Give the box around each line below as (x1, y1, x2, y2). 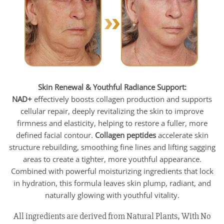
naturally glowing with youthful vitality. (44, 189, 179, 200)
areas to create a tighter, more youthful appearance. (22, 153, 201, 164)
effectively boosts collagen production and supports (32, 93, 212, 104)
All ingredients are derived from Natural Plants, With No (13, 210, 211, 222)
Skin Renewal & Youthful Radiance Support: (37, 81, 186, 92)
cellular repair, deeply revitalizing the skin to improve (20, 105, 203, 116)
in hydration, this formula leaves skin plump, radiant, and (13, 177, 211, 188)
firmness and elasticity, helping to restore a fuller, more (16, 117, 207, 128)
